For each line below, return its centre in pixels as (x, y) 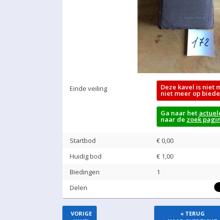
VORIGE (81, 213)
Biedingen (85, 172)
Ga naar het (179, 113)
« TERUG (192, 213)
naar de (173, 119)
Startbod (83, 140)
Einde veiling (88, 88)
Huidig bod (86, 156)
